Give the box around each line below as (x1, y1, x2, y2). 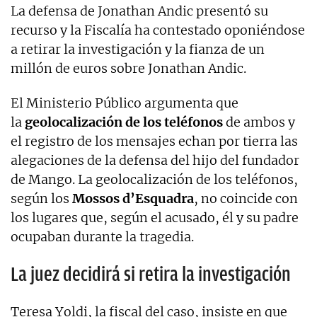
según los (11, 190, 72, 207)
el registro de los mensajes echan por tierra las (11, 132, 298, 149)
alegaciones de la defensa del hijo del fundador (11, 151, 299, 168)
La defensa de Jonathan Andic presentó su (11, 2, 268, 19)
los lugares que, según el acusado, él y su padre (11, 209, 299, 226)
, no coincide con (194, 190, 298, 207)
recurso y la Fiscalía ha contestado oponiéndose (11, 21, 305, 38)
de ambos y (223, 113, 295, 130)
